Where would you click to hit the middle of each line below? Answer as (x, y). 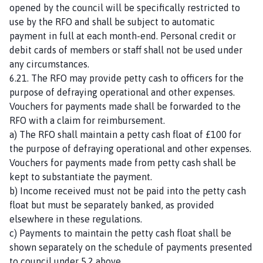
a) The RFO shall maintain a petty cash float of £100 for (125, 134)
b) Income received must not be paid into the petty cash (128, 190)
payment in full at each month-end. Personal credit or (123, 36)
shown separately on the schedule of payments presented (131, 247)
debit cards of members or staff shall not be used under (126, 50)
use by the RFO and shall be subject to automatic (112, 21)
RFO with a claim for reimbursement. (87, 120)
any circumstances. (49, 64)
